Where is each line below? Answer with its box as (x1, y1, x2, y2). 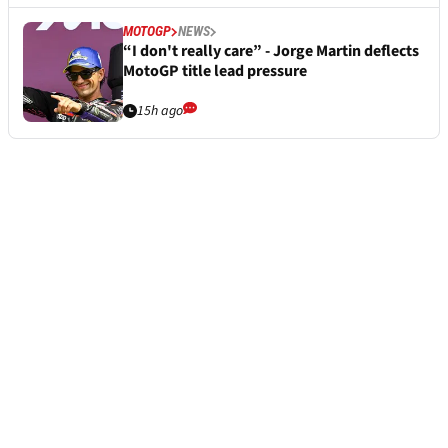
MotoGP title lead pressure (123, 60, 307, 83)
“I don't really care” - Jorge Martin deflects (123, 40, 419, 63)
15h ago (137, 101, 183, 122)
